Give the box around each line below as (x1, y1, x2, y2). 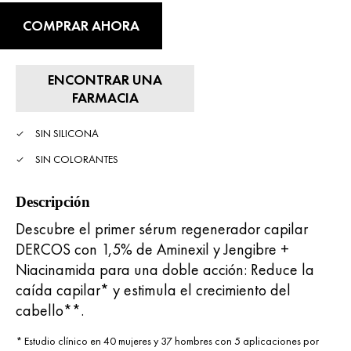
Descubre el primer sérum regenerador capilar (16, 218, 308, 239)
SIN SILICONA (35, 125, 99, 140)
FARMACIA (71, 88, 139, 107)
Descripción (16, 193, 90, 210)
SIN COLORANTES (35, 151, 118, 166)
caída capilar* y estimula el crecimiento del (16, 279, 291, 300)
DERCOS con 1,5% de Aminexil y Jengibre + (16, 238, 289, 259)
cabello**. (16, 299, 84, 320)
